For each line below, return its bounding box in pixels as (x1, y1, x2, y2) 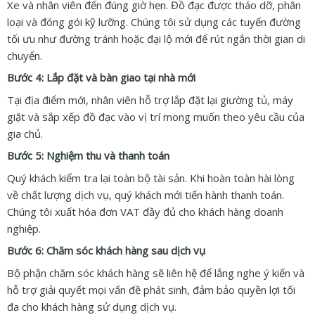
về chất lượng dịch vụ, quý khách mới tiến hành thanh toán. (7, 187, 284, 202)
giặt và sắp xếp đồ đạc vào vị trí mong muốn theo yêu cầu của (7, 109, 304, 124)
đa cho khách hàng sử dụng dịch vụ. (7, 299, 176, 314)
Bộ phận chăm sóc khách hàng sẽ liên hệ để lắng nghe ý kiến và (7, 265, 304, 280)
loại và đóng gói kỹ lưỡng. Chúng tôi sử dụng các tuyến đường (7, 14, 301, 29)
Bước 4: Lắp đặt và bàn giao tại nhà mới (7, 70, 195, 85)
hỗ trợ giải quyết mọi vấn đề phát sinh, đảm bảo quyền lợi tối (7, 282, 295, 297)
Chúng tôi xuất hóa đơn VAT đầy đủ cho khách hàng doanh (7, 204, 283, 219)
